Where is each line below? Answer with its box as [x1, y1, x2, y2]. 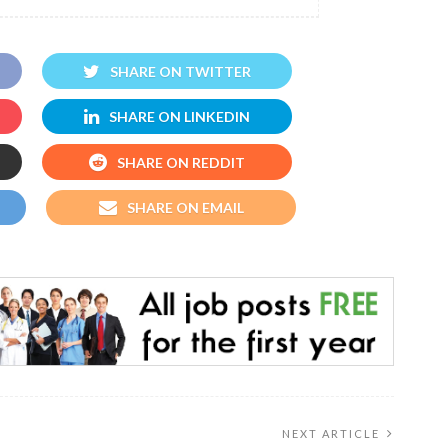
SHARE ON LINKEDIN [109, 108, 250, 126]
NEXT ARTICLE [282, 426, 380, 440]
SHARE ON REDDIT [117, 153, 245, 171]
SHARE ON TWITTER [110, 62, 251, 80]
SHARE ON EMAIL [126, 198, 244, 216]
